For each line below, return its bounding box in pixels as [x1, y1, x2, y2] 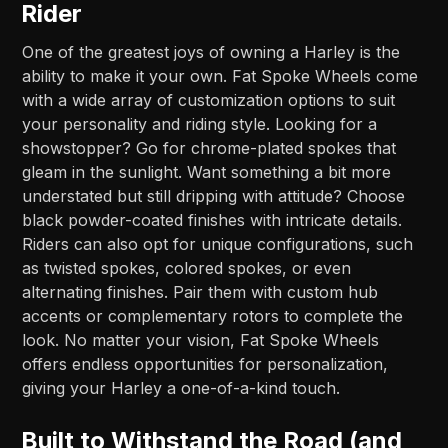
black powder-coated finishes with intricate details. [22, 210, 403, 231]
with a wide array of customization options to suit [22, 90, 396, 111]
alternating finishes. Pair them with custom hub [22, 282, 379, 303]
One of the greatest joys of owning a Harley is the [22, 42, 401, 63]
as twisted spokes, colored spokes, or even [22, 258, 352, 279]
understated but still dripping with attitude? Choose [22, 186, 406, 207]
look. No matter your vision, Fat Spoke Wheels [22, 330, 380, 351]
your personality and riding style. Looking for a [22, 114, 378, 135]
